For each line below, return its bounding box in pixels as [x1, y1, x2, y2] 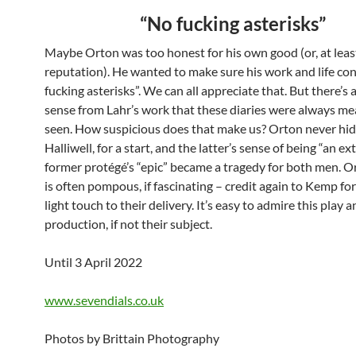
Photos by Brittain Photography [44, 331, 219, 346]
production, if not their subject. [44, 216, 212, 232]
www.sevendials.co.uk [44, 292, 164, 308]
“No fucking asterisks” [140, 12, 326, 36]
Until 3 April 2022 [44, 254, 142, 270]
